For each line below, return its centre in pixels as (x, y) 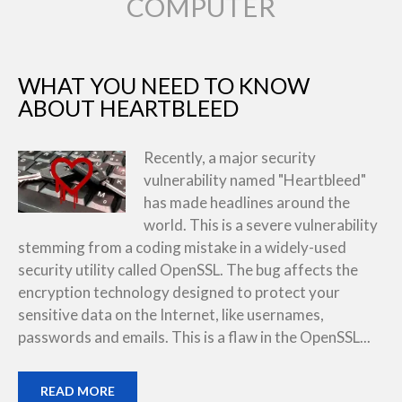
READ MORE (78, 390)
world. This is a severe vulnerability (261, 225)
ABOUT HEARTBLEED (128, 108)
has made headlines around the (247, 202)
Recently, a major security (230, 157)
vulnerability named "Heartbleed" (255, 180)
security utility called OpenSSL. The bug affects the (188, 270)
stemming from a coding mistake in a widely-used (182, 247)
